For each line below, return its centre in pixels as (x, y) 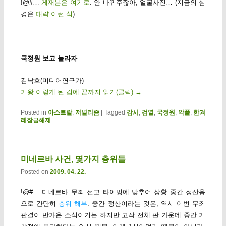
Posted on (35, 171)
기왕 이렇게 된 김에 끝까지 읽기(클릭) (78, 92)
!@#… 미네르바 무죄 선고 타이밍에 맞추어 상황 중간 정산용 (113, 192)
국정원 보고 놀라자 (49, 59)
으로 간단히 (40, 203)
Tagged (115, 112)
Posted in (33, 112)
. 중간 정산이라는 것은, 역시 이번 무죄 (147, 203)
